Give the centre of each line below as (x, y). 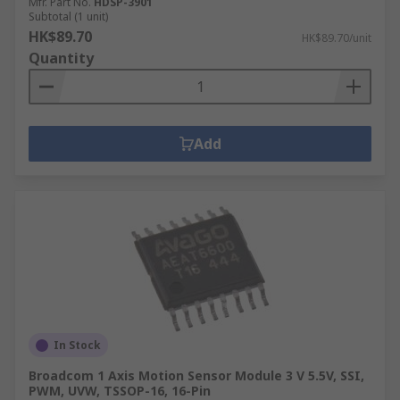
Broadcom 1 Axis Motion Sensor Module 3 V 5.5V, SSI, (196, 375)
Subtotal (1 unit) (68, 17)
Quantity (61, 58)
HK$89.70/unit (337, 38)
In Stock (77, 345)
